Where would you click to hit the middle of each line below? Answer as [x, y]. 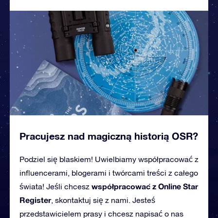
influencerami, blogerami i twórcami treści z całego [109, 173]
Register [35, 200]
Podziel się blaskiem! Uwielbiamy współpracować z [109, 159]
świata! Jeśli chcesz [55, 187]
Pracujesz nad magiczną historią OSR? [109, 136]
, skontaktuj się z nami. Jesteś [103, 200]
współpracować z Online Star [145, 186]
